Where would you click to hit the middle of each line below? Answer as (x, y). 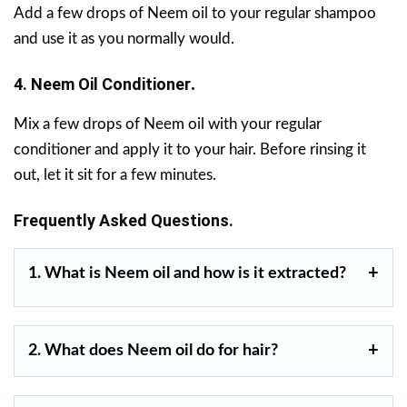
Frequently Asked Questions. (124, 220)
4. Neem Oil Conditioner (102, 84)
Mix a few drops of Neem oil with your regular (168, 124)
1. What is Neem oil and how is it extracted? (187, 273)
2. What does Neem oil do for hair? (153, 350)
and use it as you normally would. (124, 38)
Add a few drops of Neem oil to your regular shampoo (195, 13)
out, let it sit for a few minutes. (115, 174)
